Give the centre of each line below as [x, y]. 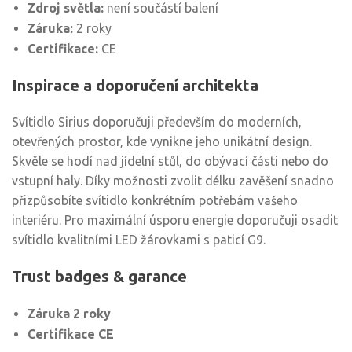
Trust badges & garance [99, 276]
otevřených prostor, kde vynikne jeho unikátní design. [162, 141]
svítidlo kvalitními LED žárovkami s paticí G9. [139, 240]
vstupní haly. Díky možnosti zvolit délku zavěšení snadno [173, 181]
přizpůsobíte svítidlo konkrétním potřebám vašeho [155, 200]
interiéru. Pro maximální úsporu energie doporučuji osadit [175, 220]
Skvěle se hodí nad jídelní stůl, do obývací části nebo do [170, 161]
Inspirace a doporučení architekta [135, 85]
